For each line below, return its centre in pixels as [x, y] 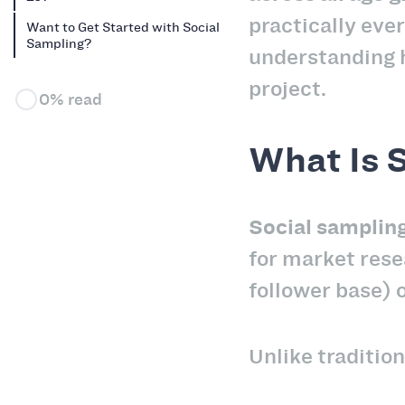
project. [287, 89]
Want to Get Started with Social [123, 27]
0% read [71, 99]
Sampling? [59, 43]
